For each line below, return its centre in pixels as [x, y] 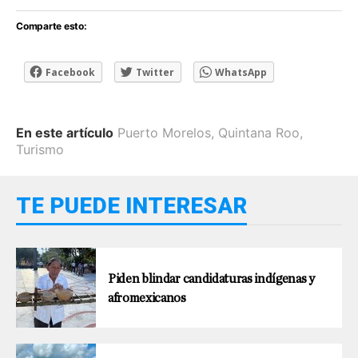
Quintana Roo [259, 132]
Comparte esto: [52, 26]
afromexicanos [147, 298]
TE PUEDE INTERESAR [131, 205]
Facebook [70, 72]
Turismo [40, 149]
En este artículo [65, 132]
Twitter [155, 72]
